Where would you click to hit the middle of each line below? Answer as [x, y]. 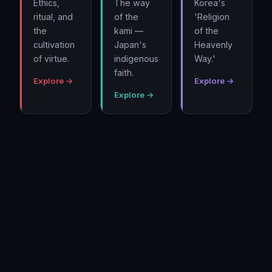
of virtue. [51, 58]
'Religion [212, 16]
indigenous [136, 58]
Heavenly [214, 44]
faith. [124, 72]
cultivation [54, 44]
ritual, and [53, 16]
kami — [128, 30]
